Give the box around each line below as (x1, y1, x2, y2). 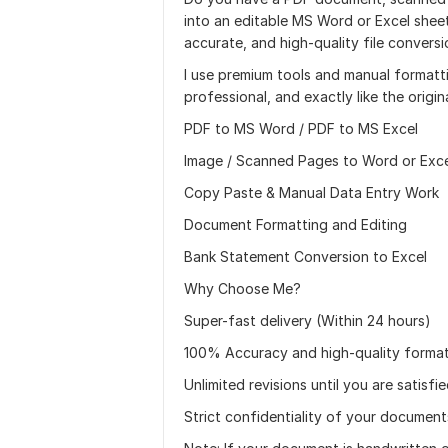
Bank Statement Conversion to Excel (184, 248, 427, 265)
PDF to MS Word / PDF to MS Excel (184, 120, 418, 137)
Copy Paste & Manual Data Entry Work (184, 184, 439, 201)
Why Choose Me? (184, 280, 301, 297)
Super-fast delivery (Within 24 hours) (184, 312, 431, 329)
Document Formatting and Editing (184, 216, 407, 233)
